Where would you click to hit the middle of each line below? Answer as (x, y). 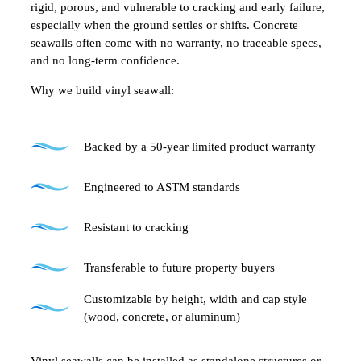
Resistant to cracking (136, 227)
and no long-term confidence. (105, 60)
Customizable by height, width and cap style (195, 299)
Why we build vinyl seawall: (102, 90)
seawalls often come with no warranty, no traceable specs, (176, 42)
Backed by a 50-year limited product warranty (200, 146)
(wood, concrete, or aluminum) (162, 316)
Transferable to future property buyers (179, 267)
